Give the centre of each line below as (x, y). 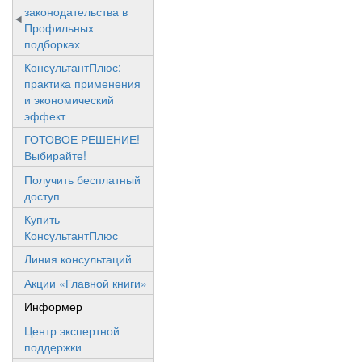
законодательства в (76, 11)
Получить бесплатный (82, 179)
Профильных (59, 27)
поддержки (53, 346)
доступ (42, 195)
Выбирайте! (55, 156)
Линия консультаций (78, 259)
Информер (53, 307)
